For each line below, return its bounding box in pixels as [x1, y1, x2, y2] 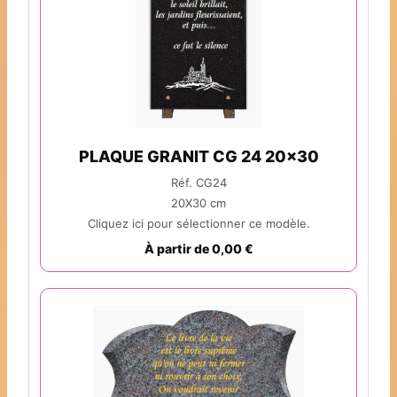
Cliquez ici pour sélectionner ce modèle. [87, 216, 310, 231]
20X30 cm [171, 196, 226, 211]
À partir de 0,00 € [144, 241, 253, 257]
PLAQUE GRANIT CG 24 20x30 [78, 147, 319, 167]
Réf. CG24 [170, 175, 227, 191]
